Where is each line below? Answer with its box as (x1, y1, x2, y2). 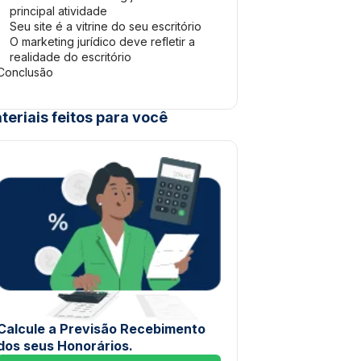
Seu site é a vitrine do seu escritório (10, 19, 201, 33)
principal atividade (10, 4, 107, 18)
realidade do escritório (10, 50, 131, 64)
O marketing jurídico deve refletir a (10, 35, 195, 48)
